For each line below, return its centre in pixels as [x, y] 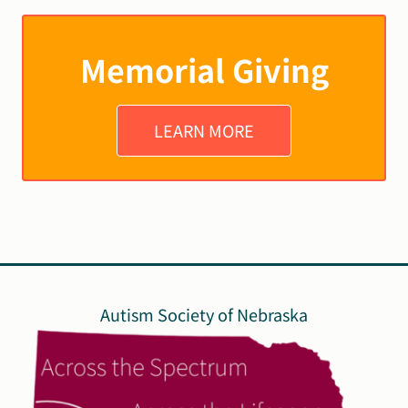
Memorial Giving [204, 69]
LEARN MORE [204, 130]
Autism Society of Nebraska [204, 314]
